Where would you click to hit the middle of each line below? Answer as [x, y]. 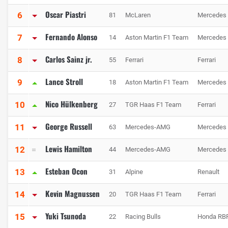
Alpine [134, 172]
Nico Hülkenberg [72, 104]
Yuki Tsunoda [66, 216]
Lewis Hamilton [69, 149]
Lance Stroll [64, 82]
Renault [208, 172]
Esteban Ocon [66, 171]
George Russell [69, 126]
